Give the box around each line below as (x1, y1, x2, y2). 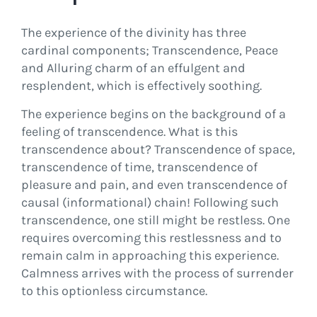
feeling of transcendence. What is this (21, 124, 238, 139)
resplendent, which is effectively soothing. (21, 78, 262, 93)
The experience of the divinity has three (21, 25, 246, 40)
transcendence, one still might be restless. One (21, 212, 290, 228)
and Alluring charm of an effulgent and (21, 60, 246, 76)
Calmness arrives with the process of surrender (21, 265, 294, 281)
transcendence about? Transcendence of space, (21, 142, 295, 157)
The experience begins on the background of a (21, 106, 286, 122)
